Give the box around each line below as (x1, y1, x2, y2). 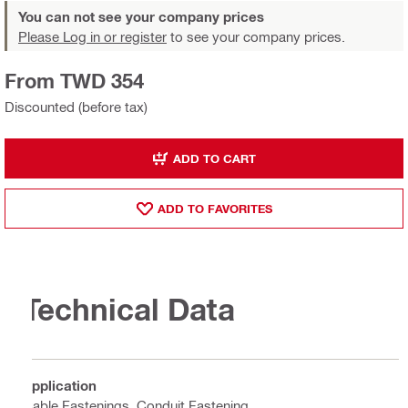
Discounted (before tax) (5, 98, 148, 116)
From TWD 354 (5, 69, 144, 94)
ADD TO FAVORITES (157, 200, 272, 216)
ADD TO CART (173, 150, 256, 166)
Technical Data (23, 291, 235, 327)
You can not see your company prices (18, 8, 264, 25)
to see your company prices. (167, 28, 345, 46)
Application (23, 376, 97, 393)
